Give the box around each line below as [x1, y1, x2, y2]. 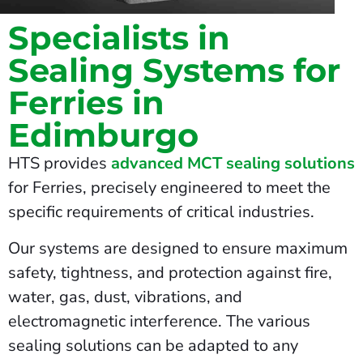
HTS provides [8, 152, 111, 175]
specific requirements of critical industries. [8, 201, 314, 224]
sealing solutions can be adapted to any [8, 334, 298, 357]
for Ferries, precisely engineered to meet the [8, 177, 331, 199]
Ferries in [8, 83, 164, 123]
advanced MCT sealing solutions [111, 152, 355, 175]
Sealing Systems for [8, 50, 340, 91]
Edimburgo [8, 115, 199, 156]
